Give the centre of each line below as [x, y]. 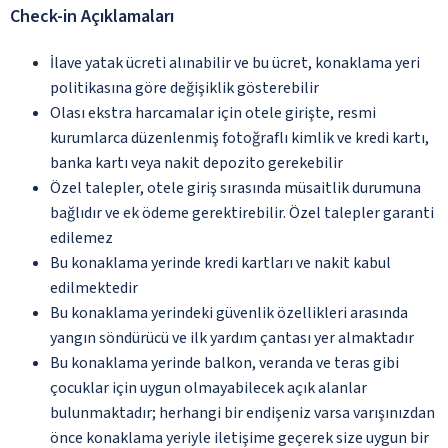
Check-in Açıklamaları [92, 16]
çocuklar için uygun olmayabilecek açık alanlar [208, 387]
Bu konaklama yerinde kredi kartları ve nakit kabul [220, 262]
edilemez [81, 237]
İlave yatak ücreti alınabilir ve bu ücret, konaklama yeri [235, 62]
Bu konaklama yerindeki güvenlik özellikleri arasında [229, 312]
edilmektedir [94, 287]
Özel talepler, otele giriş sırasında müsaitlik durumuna [235, 187]
